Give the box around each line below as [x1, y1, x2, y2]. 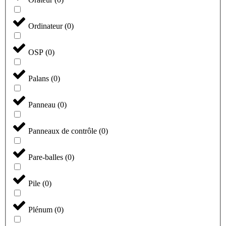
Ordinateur [28, 22, 65, 31]
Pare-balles [28, 153, 65, 162]
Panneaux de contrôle [28, 127, 99, 136]
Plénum [28, 205, 54, 214]
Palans [28, 74, 51, 83]
